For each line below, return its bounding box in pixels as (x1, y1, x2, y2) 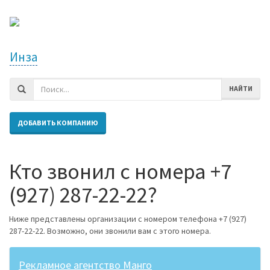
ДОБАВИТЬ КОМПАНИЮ (17, 118, 98, 127)
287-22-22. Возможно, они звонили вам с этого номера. (9, 225, 211, 236)
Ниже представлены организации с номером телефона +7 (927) (9, 213, 246, 224)
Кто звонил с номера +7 (9, 157, 231, 185)
